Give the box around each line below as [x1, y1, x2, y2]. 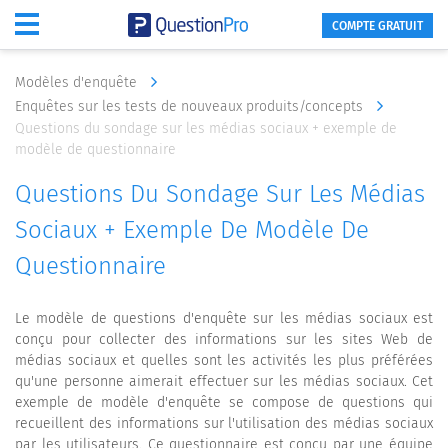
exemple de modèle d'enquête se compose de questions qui [15, 394, 433, 411]
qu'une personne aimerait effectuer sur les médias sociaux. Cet [15, 373, 433, 390]
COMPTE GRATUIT [332, 18, 423, 33]
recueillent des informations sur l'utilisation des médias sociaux [15, 415, 433, 432]
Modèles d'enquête [15, 74, 141, 91]
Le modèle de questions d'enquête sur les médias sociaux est [15, 310, 433, 327]
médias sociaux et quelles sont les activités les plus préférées [15, 352, 433, 369]
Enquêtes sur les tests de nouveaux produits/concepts [15, 98, 367, 115]
